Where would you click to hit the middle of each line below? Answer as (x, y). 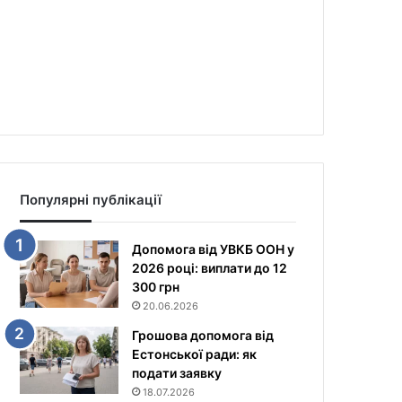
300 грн (156, 287)
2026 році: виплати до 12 (210, 268)
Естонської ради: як (195, 354)
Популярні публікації (91, 200)
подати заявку (177, 373)
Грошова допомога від (203, 335)
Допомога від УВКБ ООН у (214, 249)
